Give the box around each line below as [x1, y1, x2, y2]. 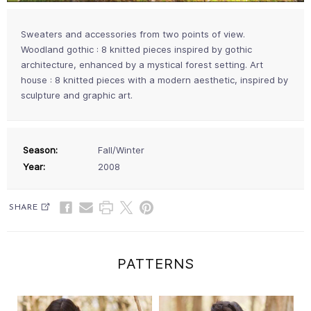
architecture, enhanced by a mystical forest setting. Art [21, 58, 263, 70]
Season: [23, 144, 58, 155]
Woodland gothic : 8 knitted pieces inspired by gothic [21, 43, 252, 55]
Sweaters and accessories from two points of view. [21, 28, 245, 40]
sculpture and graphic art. [21, 89, 133, 101]
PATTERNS [117, 255, 194, 272]
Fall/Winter [98, 144, 144, 155]
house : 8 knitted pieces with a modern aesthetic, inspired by [21, 74, 288, 85]
